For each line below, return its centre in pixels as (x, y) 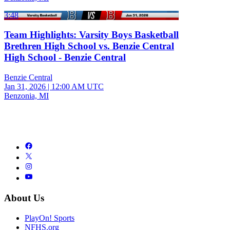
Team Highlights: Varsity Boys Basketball (91, 35)
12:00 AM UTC (78, 87)
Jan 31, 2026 (25, 87)
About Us (24, 198)
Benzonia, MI (26, 96)
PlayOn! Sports (50, 218)
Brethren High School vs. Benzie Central (89, 46)
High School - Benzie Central (65, 57)
